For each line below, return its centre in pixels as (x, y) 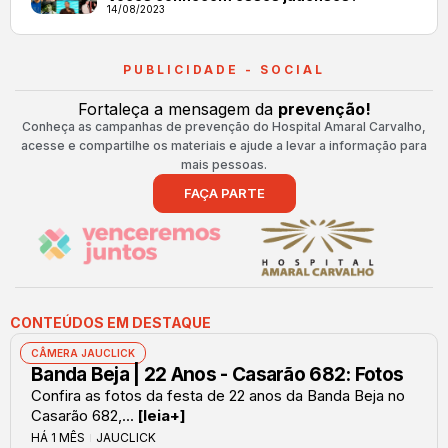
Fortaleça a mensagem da (177, 108)
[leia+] (162, 416)
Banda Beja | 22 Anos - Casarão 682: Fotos (217, 375)
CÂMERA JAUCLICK (83, 353)
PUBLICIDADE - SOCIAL (224, 69)
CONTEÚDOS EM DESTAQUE (110, 323)
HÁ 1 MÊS (58, 438)
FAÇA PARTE (224, 192)
